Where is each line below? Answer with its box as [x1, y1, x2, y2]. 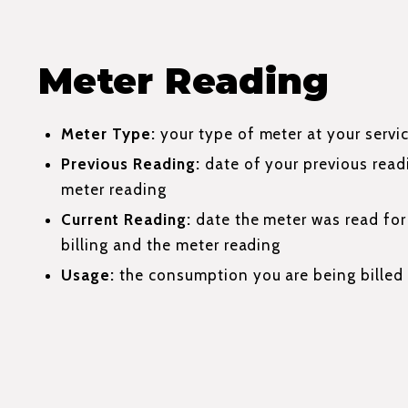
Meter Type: [61, 124, 156, 143]
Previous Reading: [61, 154, 200, 173]
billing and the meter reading [61, 235, 281, 254]
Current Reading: [61, 209, 191, 229]
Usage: [61, 265, 115, 284]
